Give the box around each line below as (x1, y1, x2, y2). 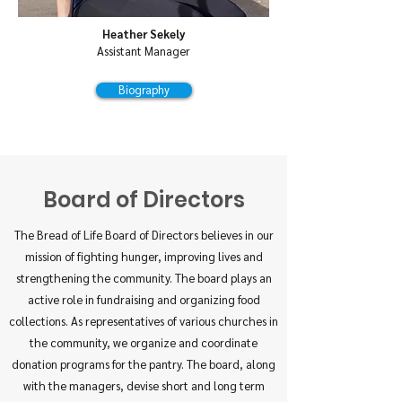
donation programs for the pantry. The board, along (12, 356, 275, 371)
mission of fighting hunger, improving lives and (24, 249, 263, 264)
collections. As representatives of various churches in (9, 313, 278, 328)
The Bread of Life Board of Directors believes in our (13, 227, 274, 242)
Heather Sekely (101, 26, 186, 41)
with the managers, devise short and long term (22, 378, 265, 393)
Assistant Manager (97, 43, 190, 58)
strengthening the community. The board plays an (15, 270, 272, 285)
